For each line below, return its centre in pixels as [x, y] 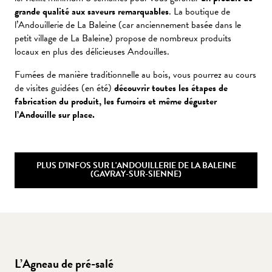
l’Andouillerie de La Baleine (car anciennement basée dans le [128, 25]
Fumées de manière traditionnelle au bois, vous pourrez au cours [135, 74]
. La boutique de [199, 11]
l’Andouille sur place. [55, 114]
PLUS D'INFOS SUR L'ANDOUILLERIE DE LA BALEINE [136, 166]
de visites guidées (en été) [64, 88]
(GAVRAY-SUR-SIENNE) [136, 174]
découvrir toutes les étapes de [171, 88]
